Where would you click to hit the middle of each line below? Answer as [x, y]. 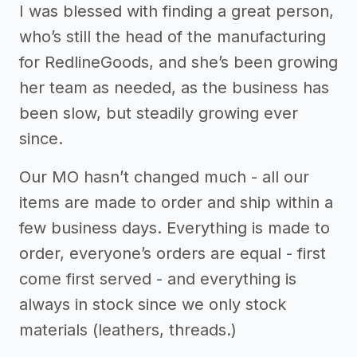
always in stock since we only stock [153, 305]
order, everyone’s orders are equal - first [173, 254]
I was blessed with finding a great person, [177, 12]
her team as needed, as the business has [174, 88]
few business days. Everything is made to [175, 228]
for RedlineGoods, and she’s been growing [178, 63]
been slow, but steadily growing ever [159, 114]
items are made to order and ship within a [176, 203]
